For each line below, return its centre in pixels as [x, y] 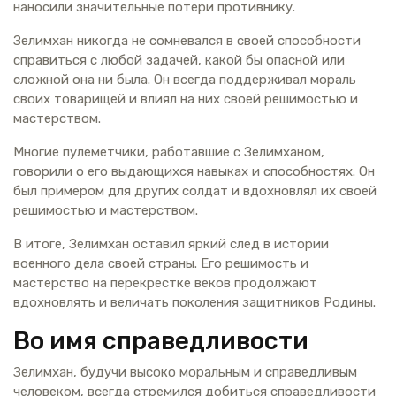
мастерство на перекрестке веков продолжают [165, 282]
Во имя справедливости [161, 340]
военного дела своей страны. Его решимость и [161, 263]
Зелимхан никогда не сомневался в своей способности [187, 40]
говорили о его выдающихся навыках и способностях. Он [194, 171]
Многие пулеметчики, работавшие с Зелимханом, [169, 152]
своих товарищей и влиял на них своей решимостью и [186, 99]
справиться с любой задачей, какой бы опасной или [179, 60]
